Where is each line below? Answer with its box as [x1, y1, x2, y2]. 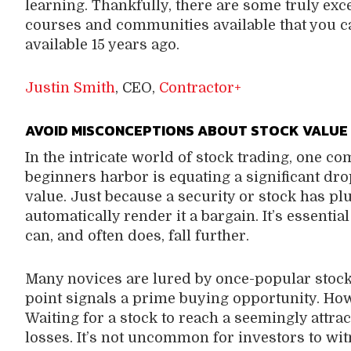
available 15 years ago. [24, 37, 179, 52]
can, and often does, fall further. [24, 228, 249, 244]
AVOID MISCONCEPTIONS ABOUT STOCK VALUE [15, 120, 348, 141]
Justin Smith [24, 80, 115, 96]
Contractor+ [158, 80, 241, 96]
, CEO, [114, 80, 159, 96]
